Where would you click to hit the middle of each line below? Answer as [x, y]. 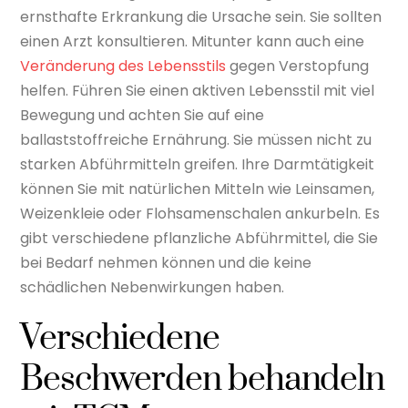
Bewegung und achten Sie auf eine [143, 115]
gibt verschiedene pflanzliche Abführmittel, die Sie [199, 238]
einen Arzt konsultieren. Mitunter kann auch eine [193, 41]
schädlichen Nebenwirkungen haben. [153, 287]
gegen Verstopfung [298, 66]
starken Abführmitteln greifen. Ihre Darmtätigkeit [198, 164]
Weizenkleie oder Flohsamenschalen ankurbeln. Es [200, 213]
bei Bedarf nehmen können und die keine [166, 262]
